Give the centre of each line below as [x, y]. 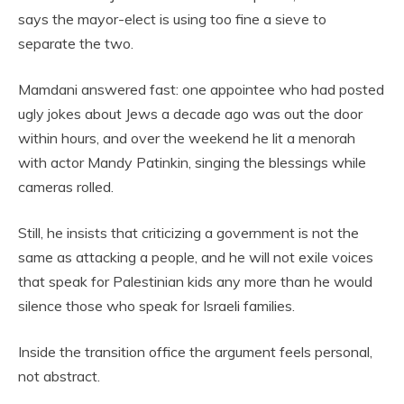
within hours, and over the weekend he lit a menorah [187, 138]
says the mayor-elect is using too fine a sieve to [172, 19]
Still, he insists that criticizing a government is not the [188, 233]
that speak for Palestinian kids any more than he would [195, 281]
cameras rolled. [66, 187]
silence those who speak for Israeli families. [156, 306]
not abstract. [59, 376]
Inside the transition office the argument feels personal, [195, 352]
